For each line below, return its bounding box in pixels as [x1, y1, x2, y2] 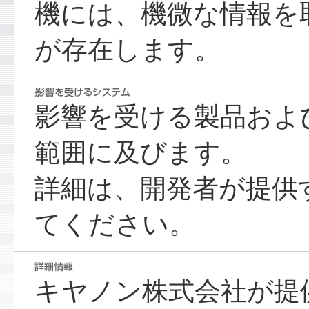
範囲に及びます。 [34, 139, 247, 168]
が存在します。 [34, 36, 221, 65]
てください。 [34, 210, 195, 239]
